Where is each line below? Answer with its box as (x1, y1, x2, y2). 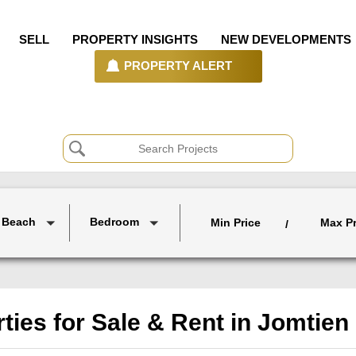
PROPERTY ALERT (124, 60, 232, 72)
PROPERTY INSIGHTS (72, 33, 198, 46)
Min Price (210, 215, 261, 229)
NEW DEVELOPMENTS (221, 33, 354, 46)
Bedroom (90, 215, 139, 229)
